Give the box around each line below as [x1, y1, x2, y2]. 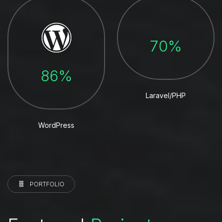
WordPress [38, 121, 74, 130]
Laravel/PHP [146, 91, 186, 100]
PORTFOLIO [30, 180, 64, 188]
